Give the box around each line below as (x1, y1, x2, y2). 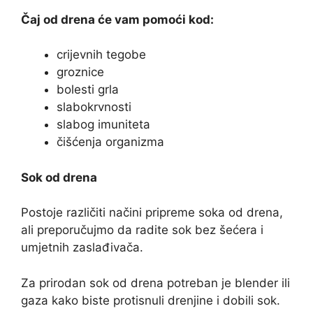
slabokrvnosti (57, 100, 131, 115)
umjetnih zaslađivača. (21, 240, 143, 255)
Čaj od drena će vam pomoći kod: (21, 12, 214, 27)
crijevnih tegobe (57, 48, 146, 62)
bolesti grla (57, 82, 119, 97)
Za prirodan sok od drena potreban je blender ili (21, 275, 290, 290)
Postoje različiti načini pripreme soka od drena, (21, 205, 283, 220)
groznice (57, 65, 104, 80)
